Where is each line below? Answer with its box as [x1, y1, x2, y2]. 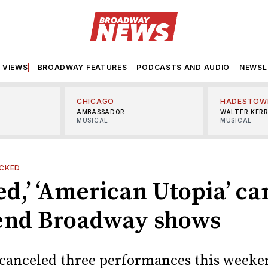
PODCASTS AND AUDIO [136, 62, 230, 72]
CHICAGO [77, 96, 114, 106]
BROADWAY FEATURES [37, 62, 127, 72]
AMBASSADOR [77, 108, 125, 115]
